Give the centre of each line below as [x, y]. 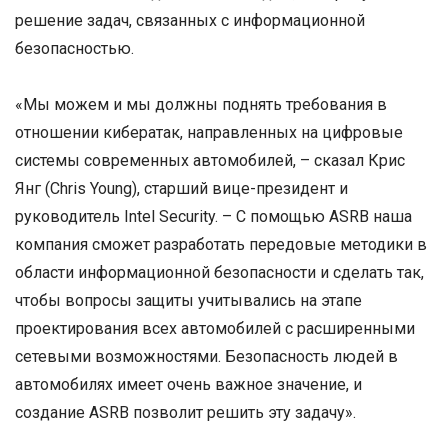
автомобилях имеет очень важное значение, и [188, 384]
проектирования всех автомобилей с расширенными [215, 328]
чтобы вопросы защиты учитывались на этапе [188, 300]
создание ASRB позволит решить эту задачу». [185, 412]
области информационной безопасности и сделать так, [219, 272]
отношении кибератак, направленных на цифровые [209, 132]
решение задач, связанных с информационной [190, 21]
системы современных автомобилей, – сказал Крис [210, 160]
